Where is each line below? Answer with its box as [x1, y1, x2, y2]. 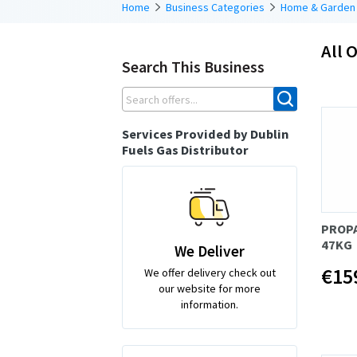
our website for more [159, 280, 261, 296]
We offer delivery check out [143, 265, 276, 280]
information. [181, 296, 238, 312]
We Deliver [175, 241, 245, 261]
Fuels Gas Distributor [122, 141, 249, 158]
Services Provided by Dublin [122, 125, 288, 142]
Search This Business [122, 56, 265, 76]
